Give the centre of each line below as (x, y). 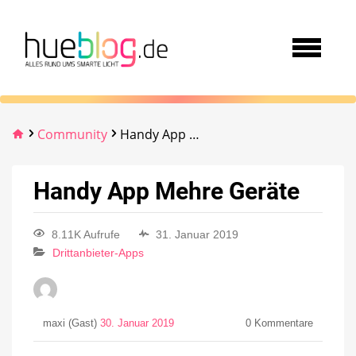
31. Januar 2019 (197, 235)
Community (72, 134)
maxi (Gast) (72, 324)
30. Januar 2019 (137, 324)
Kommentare (282, 324)
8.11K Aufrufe (86, 235)
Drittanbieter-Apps (98, 253)
